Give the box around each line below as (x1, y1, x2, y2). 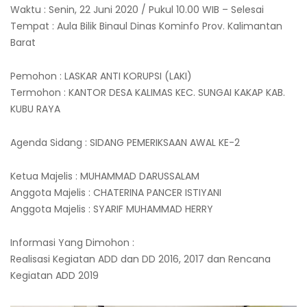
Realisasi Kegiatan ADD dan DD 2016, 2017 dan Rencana (10, 251, 271, 266)
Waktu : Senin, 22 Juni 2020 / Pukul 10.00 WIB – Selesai (10, 2, 264, 16)
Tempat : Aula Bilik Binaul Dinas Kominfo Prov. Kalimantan (10, 19, 282, 33)
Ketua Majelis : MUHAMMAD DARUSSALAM (10, 169, 199, 183)
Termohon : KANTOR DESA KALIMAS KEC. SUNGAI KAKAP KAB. (10, 85, 285, 99)
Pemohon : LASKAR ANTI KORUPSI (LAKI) (10, 69, 192, 83)
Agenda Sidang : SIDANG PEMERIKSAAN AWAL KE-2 (10, 135, 240, 149)
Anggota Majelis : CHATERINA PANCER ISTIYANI (10, 185, 221, 199)
